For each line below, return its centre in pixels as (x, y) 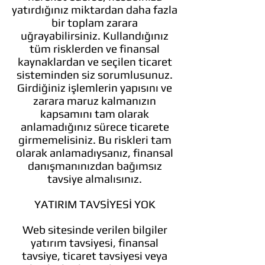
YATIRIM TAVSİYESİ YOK (95, 204)
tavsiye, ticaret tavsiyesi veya (95, 256)
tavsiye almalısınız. (95, 179)
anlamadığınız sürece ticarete (95, 127)
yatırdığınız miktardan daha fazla (95, 9)
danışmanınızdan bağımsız (95, 166)
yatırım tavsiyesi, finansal (95, 243)
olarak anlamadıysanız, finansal (95, 153)
